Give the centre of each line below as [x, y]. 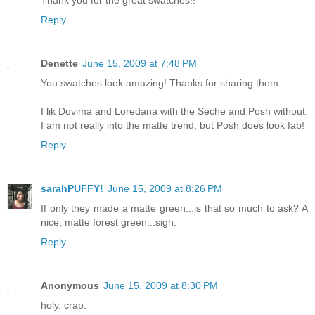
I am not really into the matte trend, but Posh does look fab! [173, 126]
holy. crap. [64, 306]
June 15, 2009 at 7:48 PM [140, 64]
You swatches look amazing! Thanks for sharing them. [161, 83]
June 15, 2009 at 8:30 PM [161, 286]
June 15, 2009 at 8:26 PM [165, 189]
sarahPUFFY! [72, 189]
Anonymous [70, 286]
